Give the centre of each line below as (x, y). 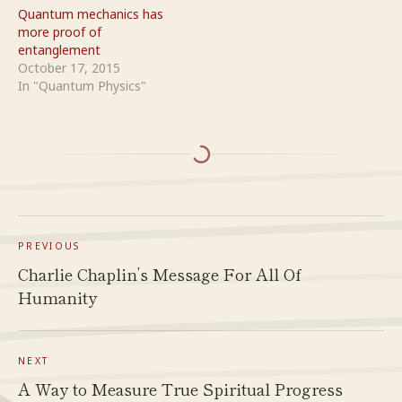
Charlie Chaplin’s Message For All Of (160, 273)
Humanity (57, 297)
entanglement (59, 49)
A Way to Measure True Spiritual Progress (180, 388)
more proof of (60, 31)
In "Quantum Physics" (82, 85)
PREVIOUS (49, 245)
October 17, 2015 (69, 67)
